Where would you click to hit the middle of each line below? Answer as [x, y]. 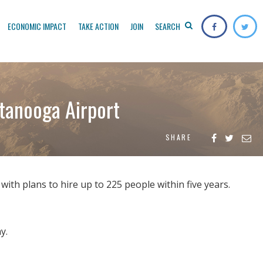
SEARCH [168, 26]
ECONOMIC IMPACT [37, 26]
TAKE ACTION [98, 26]
